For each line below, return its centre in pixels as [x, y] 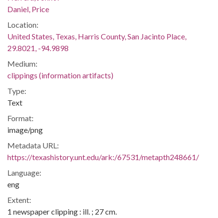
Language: [24, 173]
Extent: [19, 200]
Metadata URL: [33, 145]
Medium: [22, 64]
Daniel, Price [28, 9]
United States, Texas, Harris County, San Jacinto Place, [97, 36]
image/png [25, 130]
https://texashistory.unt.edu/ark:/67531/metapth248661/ [103, 157]
